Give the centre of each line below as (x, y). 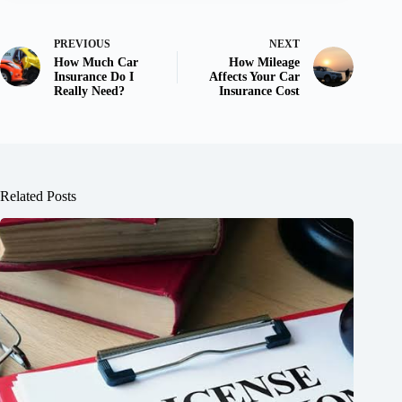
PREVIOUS (82, 44)
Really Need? (89, 92)
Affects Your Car (255, 77)
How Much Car (96, 63)
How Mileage (265, 63)
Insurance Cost (260, 92)
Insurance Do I (94, 77)
